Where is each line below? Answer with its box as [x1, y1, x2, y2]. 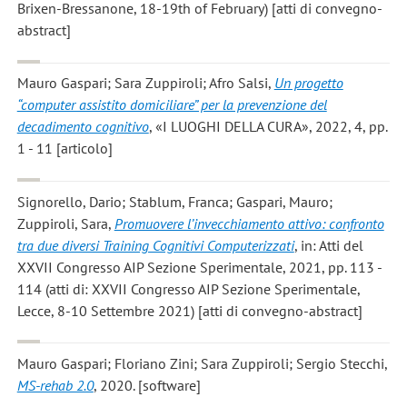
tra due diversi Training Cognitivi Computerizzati [16, 235, 294, 254]
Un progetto [273, 74, 343, 93]
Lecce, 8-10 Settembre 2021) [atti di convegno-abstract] [16, 301, 362, 320]
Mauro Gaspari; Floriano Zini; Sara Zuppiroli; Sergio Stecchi [16, 354, 384, 373]
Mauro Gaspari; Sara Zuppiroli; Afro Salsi [16, 74, 268, 93]
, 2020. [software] [93, 376, 201, 395]
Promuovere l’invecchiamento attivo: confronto [114, 213, 384, 233]
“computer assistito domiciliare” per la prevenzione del [16, 95, 327, 114]
